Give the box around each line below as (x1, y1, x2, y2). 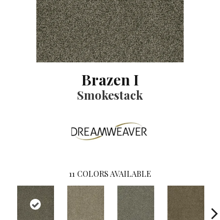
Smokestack (77, 87, 143, 103)
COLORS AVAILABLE (77, 168, 151, 179)
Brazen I (81, 70, 139, 89)
